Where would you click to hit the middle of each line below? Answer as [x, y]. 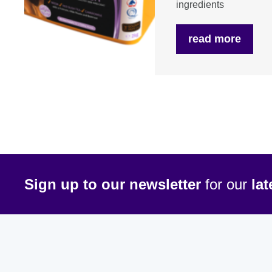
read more [214, 39]
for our [226, 184]
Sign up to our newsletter [113, 184]
